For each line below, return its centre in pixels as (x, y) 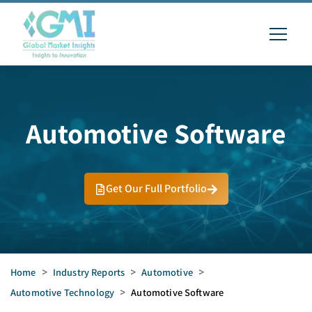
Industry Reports (89, 272)
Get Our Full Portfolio (156, 188)
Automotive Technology (63, 292)
